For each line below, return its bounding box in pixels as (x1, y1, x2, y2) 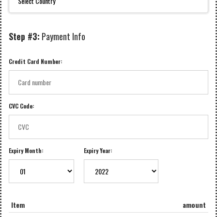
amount (183, 200, 206, 210)
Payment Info (40, 30, 85, 43)
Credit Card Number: (9, 57, 62, 65)
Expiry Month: (9, 146, 44, 155)
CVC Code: (9, 102, 34, 110)
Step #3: (9, 30, 40, 43)
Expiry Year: (83, 146, 112, 155)
